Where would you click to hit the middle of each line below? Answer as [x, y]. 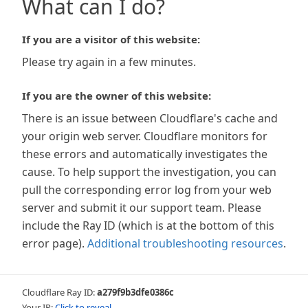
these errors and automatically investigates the [145, 154]
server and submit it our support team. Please [142, 208]
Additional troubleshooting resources [185, 243]
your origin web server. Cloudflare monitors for [145, 136]
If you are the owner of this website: [117, 96]
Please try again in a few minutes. [109, 62]
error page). [53, 243]
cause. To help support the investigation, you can [149, 172]
